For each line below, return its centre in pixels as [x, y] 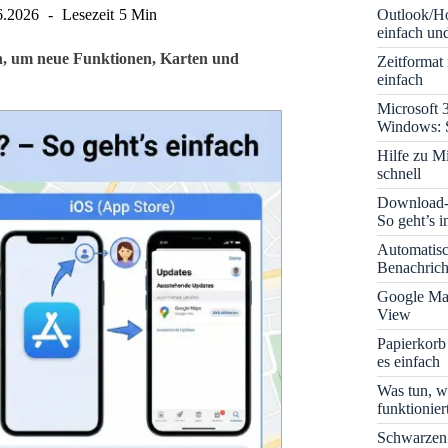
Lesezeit [88, 14]
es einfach [409, 361]
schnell [399, 173]
